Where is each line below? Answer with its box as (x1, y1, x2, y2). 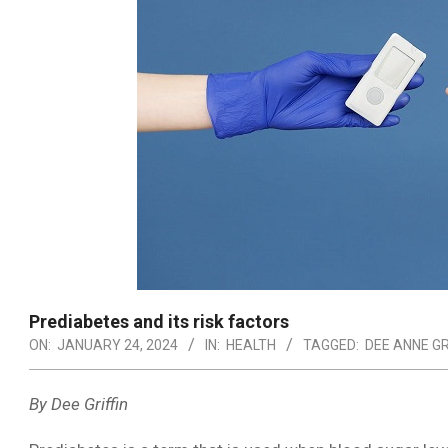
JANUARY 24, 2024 (57, 337, 178, 353)
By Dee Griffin (29, 394, 128, 414)
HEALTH (226, 337, 276, 353)
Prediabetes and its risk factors (29, 311, 289, 332)
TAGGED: (303, 337, 359, 353)
